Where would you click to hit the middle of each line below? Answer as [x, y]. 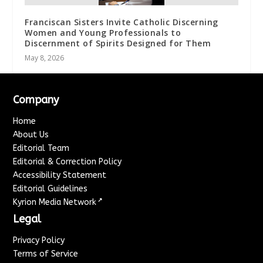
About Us [31, 135]
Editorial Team [41, 149]
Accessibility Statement [60, 176]
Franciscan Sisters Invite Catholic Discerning [122, 22]
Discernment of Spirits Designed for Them [118, 43]
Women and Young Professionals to [103, 33]
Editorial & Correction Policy [68, 162]
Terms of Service [46, 254]
